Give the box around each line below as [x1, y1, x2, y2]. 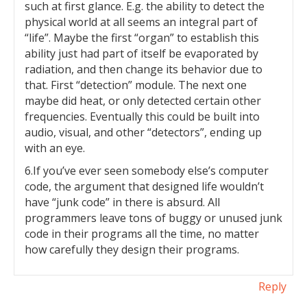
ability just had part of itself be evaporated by [25, 46, 258, 61]
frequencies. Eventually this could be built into [25, 109, 260, 124]
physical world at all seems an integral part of [25, 14, 258, 29]
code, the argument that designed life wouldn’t [25, 179, 264, 194]
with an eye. [25, 140, 85, 156]
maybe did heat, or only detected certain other [25, 93, 261, 108]
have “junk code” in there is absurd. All [25, 195, 220, 210]
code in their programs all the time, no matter [25, 226, 259, 241]
